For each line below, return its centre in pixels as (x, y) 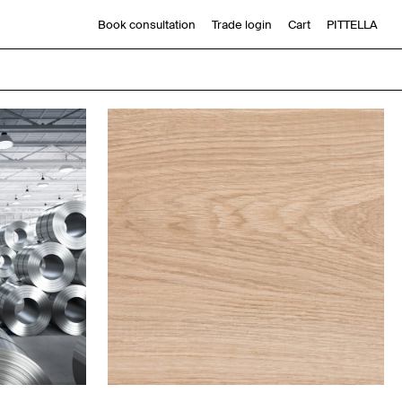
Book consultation (146, 24)
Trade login (241, 24)
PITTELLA (352, 24)
